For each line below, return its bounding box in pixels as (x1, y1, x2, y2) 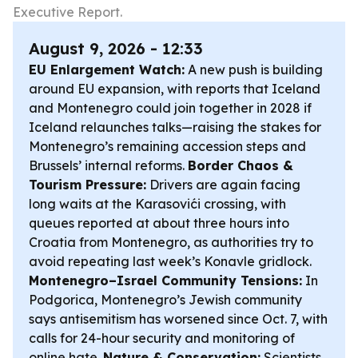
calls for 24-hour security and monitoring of (29, 330, 295, 346)
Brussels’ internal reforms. (29, 157, 188, 173)
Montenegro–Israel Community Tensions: (29, 272, 302, 288)
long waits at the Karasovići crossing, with (29, 196, 286, 212)
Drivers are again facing (146, 177, 300, 193)
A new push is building (185, 62, 323, 78)
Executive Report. (13, 4, 122, 20)
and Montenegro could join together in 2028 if (29, 100, 312, 116)
